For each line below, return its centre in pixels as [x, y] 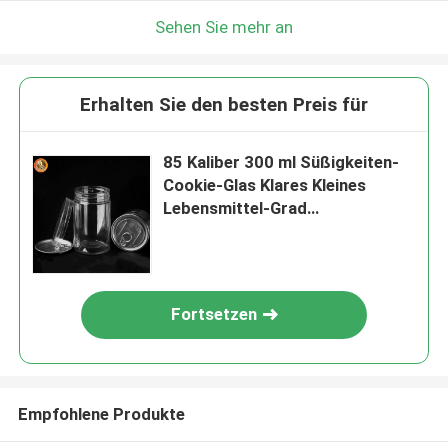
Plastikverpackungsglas [255, 231]
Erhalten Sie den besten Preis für [224, 105]
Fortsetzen [214, 314]
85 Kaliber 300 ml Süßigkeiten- [281, 162]
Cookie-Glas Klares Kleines [265, 185]
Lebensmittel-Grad [235, 208]
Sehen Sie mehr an [224, 26]
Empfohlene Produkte [101, 413]
